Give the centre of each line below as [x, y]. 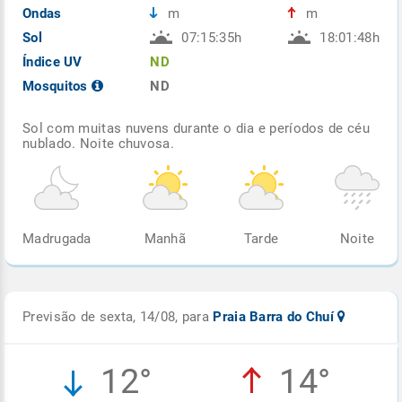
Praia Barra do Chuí [275, 316]
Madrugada [57, 238]
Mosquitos [57, 86]
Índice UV [52, 61]
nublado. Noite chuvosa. [98, 143]
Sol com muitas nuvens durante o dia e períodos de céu [196, 128]
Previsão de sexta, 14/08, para [118, 316]
